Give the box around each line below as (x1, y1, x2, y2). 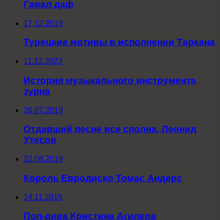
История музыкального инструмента (24, 75, 196, 85)
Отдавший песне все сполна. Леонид (24, 124, 196, 135)
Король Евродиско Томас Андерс (24, 172, 182, 183)
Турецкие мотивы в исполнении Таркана (24, 37, 215, 48)
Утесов (24, 135, 56, 145)
